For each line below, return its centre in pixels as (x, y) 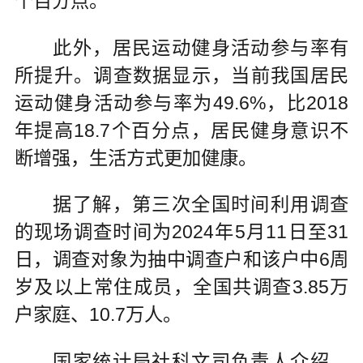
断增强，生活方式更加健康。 (135, 158)
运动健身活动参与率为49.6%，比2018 (181, 102)
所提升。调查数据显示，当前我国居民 (181, 75)
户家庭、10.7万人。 (98, 315)
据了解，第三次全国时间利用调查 (181, 205)
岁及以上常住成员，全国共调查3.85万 (181, 287)
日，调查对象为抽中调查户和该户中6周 (181, 260)
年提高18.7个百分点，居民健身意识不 (181, 130)
